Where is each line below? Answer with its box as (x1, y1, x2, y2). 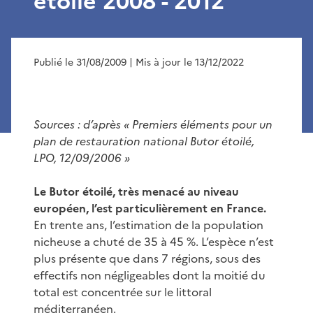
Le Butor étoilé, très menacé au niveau (34, 182, 239, 200)
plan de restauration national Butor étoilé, (34, 132, 254, 150)
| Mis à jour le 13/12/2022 (129, 54, 244, 70)
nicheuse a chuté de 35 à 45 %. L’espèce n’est (34, 233, 274, 250)
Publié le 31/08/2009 (34, 54, 126, 70)
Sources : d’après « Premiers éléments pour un (34, 115, 272, 133)
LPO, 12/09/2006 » (34, 149, 130, 166)
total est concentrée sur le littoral (34, 283, 212, 300)
